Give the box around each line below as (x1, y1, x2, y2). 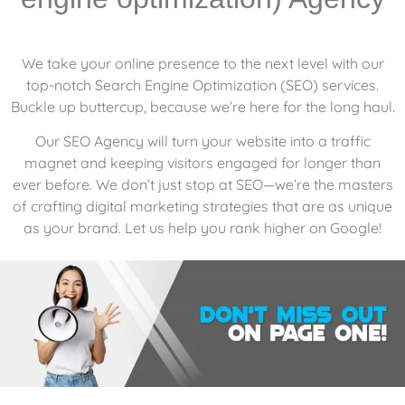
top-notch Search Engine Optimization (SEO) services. (26, 75, 379, 94)
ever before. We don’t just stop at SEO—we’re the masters (12, 174, 393, 193)
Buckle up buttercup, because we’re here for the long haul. (10, 97, 395, 116)
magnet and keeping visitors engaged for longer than (24, 153, 381, 172)
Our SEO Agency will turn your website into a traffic (34, 131, 371, 150)
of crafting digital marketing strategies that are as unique (13, 196, 392, 215)
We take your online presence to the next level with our (21, 53, 384, 72)
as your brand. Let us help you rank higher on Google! (24, 218, 381, 237)
